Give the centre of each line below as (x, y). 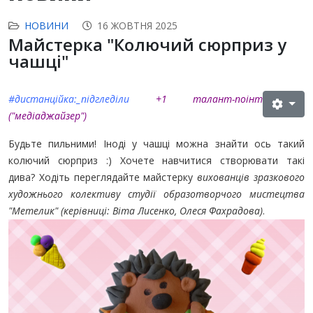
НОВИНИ (46, 25)
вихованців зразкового (251, 177)
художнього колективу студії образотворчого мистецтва (156, 194)
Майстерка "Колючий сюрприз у (147, 44)
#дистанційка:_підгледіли (69, 99)
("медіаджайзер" (46, 115)
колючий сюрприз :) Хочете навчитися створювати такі (156, 160)
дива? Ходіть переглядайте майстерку (103, 177)
